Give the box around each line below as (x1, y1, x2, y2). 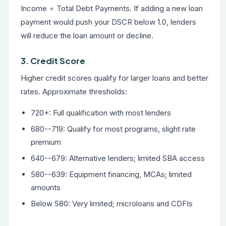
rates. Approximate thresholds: (21, 87, 127, 96)
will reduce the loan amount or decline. (21, 31, 153, 40)
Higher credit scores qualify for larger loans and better (21, 73, 208, 83)
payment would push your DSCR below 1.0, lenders (21, 17, 196, 27)
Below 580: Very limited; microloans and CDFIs (31, 199, 193, 208)
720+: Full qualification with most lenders (31, 108, 171, 118)
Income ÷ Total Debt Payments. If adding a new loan (21, 4, 203, 13)
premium (31, 137, 61, 147)
